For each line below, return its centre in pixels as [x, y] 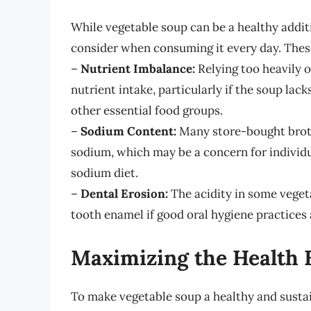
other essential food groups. [147, 111]
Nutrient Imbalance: [138, 69]
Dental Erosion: [124, 194]
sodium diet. [104, 173]
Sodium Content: [128, 132]
